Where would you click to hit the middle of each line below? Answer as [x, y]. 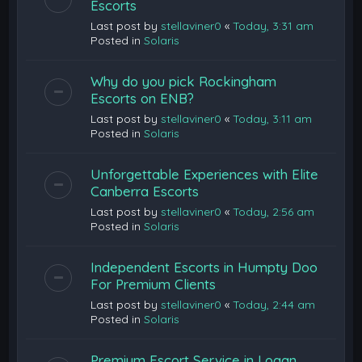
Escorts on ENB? [143, 98]
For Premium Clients [154, 284]
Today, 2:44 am [274, 304]
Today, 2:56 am [274, 211]
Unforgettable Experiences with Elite [205, 174]
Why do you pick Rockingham [184, 81]
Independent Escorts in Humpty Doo [204, 267]
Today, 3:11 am [273, 118]
